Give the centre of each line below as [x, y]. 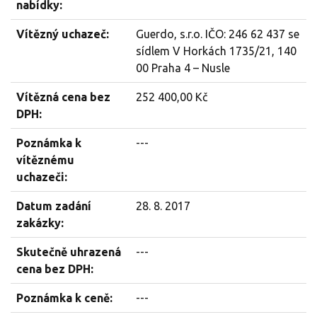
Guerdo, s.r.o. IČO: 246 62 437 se [218, 34]
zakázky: [40, 223]
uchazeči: [42, 177]
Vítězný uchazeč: [63, 34]
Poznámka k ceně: [64, 298]
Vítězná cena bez [63, 97]
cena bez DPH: [55, 269]
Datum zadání [54, 206]
